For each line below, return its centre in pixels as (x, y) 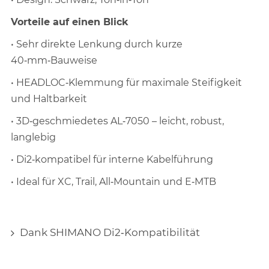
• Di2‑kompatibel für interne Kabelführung (112, 160)
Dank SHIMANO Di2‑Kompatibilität (110, 233)
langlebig (34, 138)
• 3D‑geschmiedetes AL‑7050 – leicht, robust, (118, 121)
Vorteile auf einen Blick (70, 22)
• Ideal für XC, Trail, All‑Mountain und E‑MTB (114, 182)
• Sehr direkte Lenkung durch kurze (97, 44)
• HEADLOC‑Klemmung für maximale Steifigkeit (127, 83)
